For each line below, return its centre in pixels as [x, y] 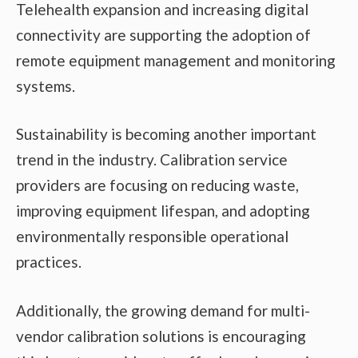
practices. [49, 262]
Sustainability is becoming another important [166, 134]
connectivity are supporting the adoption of [163, 34]
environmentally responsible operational [152, 237]
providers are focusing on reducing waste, [157, 185]
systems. [46, 86]
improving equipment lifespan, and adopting [163, 211]
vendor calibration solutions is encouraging [161, 336]
